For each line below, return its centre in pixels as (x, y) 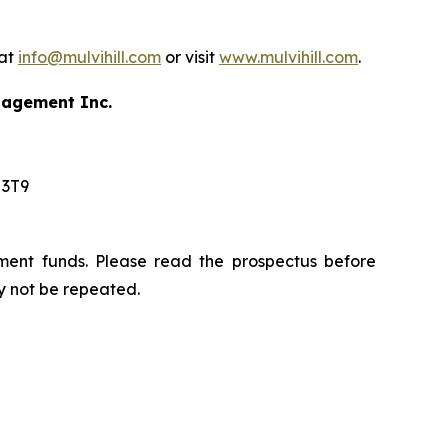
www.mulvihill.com (288, 57)
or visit (190, 57)
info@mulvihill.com (89, 57)
